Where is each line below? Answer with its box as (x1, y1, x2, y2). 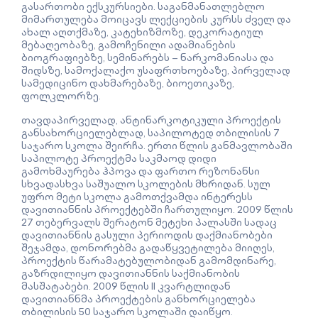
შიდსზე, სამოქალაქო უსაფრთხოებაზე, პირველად (21, 62, 290, 77)
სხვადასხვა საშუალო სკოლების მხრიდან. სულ (21, 176, 270, 191)
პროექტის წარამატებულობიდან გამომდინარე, (21, 253, 276, 268)
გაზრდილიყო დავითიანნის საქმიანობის (21, 265, 240, 280)
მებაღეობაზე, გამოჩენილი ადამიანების (21, 37, 236, 52)
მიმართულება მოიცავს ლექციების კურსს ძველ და (21, 11, 291, 26)
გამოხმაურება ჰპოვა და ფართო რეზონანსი (21, 163, 260, 178)
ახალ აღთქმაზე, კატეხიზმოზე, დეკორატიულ (21, 24, 263, 39)
